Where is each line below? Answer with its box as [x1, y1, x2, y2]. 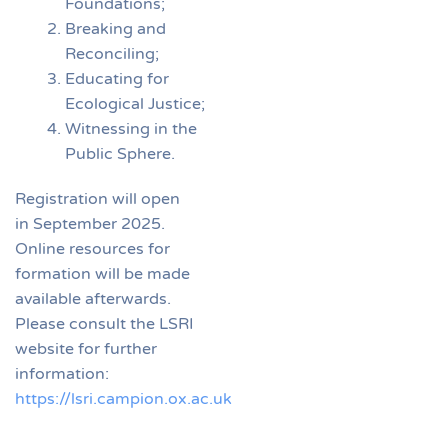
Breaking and [65, 18, 166, 39]
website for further [15, 338, 157, 359]
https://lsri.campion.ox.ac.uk [15, 388, 232, 409]
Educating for [65, 68, 169, 89]
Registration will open [15, 188, 180, 209]
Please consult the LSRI [15, 313, 194, 334]
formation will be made [15, 263, 190, 284]
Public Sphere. [65, 143, 175, 164]
